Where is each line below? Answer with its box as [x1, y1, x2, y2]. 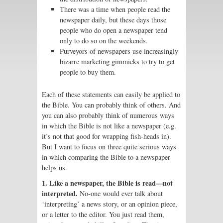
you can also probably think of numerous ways [42, 110, 174, 120]
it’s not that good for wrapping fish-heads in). [42, 131, 171, 141]
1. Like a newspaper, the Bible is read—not [42, 178, 173, 189]
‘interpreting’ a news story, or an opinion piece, [42, 199, 177, 209]
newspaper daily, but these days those [60, 15, 166, 25]
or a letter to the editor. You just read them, [42, 210, 164, 220]
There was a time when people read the [60, 4, 170, 14]
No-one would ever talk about [78, 189, 163, 199]
